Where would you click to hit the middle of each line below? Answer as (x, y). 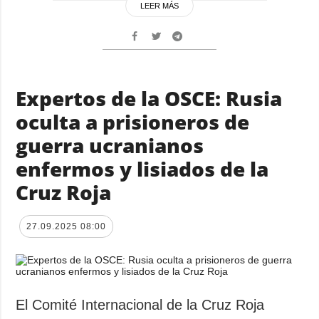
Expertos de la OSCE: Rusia (149, 98)
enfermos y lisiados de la (142, 168)
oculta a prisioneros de (133, 121)
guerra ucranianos (110, 145)
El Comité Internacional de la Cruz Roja (140, 304)
